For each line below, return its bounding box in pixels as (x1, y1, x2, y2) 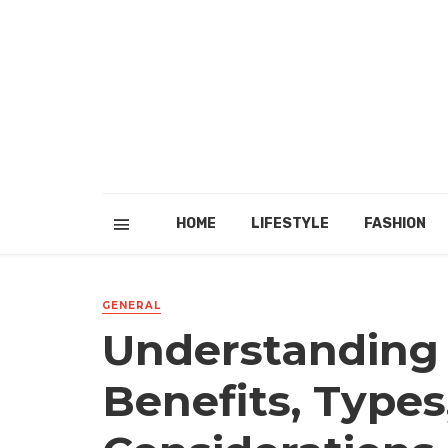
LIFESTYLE (250, 215, 329, 232)
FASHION (363, 215, 426, 232)
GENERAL (102, 299, 161, 312)
